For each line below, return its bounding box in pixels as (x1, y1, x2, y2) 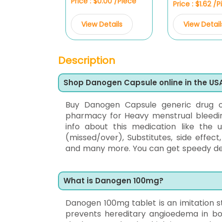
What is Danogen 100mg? (63, 175, 164, 186)
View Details (81, 19, 122, 29)
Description (58, 54, 115, 67)
